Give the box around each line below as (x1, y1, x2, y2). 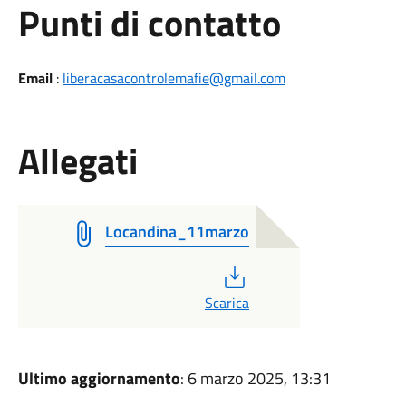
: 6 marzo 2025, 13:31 (179, 366, 331, 391)
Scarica (204, 292, 249, 314)
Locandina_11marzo (104, 219, 249, 244)
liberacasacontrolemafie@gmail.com (62, 67, 285, 89)
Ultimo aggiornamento (17, 366, 180, 391)
